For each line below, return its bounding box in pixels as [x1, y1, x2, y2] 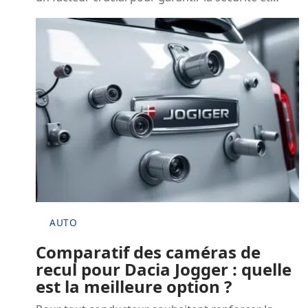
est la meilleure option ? [36, 274, 232, 298]
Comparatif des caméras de [36, 240, 261, 263]
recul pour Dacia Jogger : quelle [36, 257, 291, 280]
